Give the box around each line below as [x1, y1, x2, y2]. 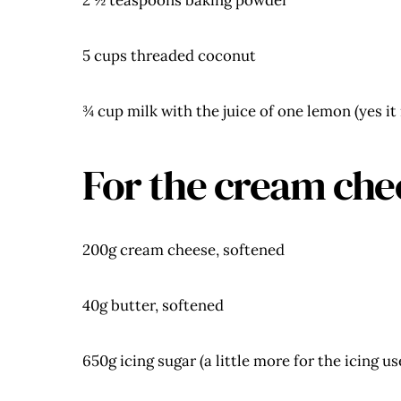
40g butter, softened [82, 295, 224, 316]
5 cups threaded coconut [82, 46, 256, 65]
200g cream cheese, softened [82, 240, 285, 260]
